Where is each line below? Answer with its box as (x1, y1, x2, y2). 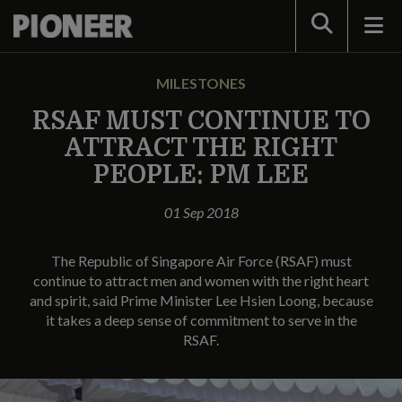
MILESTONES (156, 74, 246, 92)
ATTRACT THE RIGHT (65, 134, 337, 162)
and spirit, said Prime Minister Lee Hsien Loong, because (29, 292, 373, 309)
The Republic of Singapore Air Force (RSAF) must (50, 252, 352, 269)
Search (310, 16, 356, 33)
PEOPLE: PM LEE (93, 161, 309, 189)
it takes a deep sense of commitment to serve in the (45, 311, 357, 328)
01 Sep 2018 (163, 204, 239, 221)
